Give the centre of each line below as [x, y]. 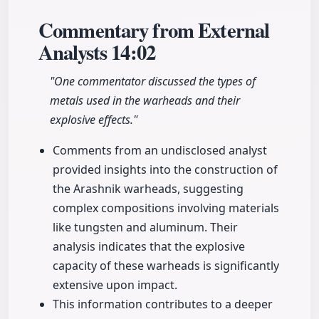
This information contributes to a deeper [163, 304]
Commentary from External [154, 30]
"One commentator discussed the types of [153, 82]
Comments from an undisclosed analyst [160, 151]
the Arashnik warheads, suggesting [148, 189]
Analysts [75, 52]
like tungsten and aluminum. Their [145, 228]
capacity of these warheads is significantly [166, 266]
